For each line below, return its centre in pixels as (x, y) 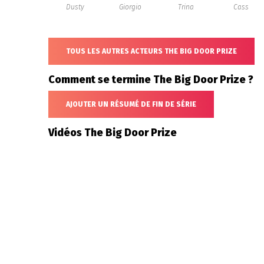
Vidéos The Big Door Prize (113, 133)
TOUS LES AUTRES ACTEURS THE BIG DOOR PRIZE (151, 51)
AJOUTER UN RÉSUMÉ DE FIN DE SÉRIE (131, 104)
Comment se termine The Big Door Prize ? (151, 80)
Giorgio (130, 7)
